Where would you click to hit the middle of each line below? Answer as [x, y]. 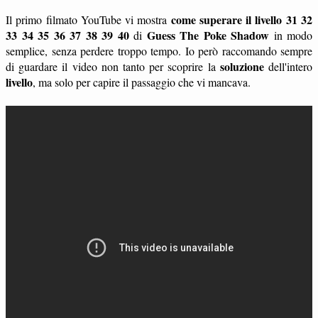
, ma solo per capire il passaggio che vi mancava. [142, 82]
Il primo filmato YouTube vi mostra [88, 20]
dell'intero [288, 67]
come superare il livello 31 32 [242, 20]
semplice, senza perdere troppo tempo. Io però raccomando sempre [159, 51]
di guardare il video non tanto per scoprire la [113, 67]
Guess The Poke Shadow [208, 35]
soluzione [242, 67]
